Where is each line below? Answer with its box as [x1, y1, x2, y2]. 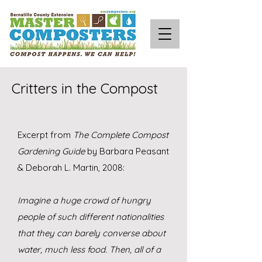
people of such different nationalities [18, 211, 164, 222]
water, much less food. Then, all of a [18, 244, 161, 255]
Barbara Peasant [99, 146, 169, 157]
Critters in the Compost [12, 80, 158, 97]
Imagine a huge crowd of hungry [18, 195, 151, 206]
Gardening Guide [18, 146, 85, 157]
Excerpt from [18, 129, 73, 140]
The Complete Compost [73, 129, 168, 140]
